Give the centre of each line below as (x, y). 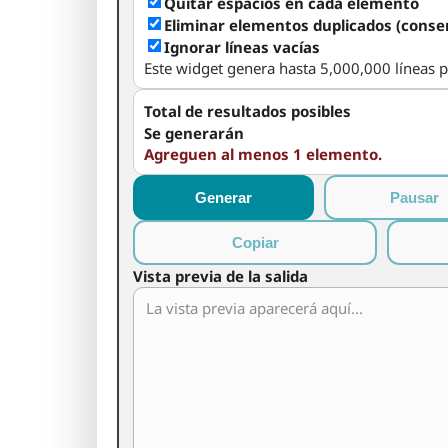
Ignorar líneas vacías (242, 47)
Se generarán (194, 133)
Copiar (255, 242)
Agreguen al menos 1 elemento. (263, 154)
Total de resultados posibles (247, 111)
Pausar (414, 197)
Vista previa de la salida (220, 276)
